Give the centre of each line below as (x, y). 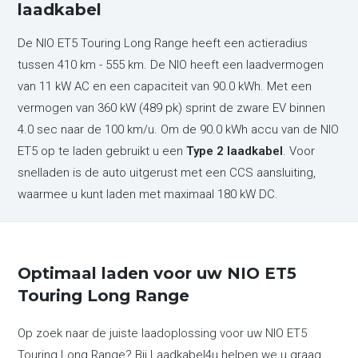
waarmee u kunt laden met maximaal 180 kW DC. (148, 194)
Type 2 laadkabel (235, 151)
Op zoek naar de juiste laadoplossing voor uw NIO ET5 (163, 333)
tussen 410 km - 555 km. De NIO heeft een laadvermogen (171, 65)
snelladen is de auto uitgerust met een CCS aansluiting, (167, 173)
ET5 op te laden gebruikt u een (102, 151)
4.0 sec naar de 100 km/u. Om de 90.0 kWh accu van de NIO (179, 129)
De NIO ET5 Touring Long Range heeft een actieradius (163, 43)
